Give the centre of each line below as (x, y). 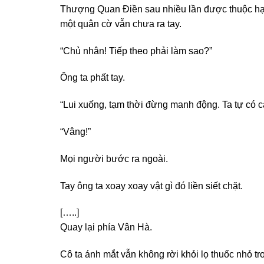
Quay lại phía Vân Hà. (106, 227)
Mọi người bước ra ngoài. (114, 159)
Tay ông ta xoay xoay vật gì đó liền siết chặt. (151, 186)
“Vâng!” (75, 131)
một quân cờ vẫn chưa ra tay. (121, 24)
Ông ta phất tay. (93, 78)
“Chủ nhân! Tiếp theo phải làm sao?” (136, 51)
